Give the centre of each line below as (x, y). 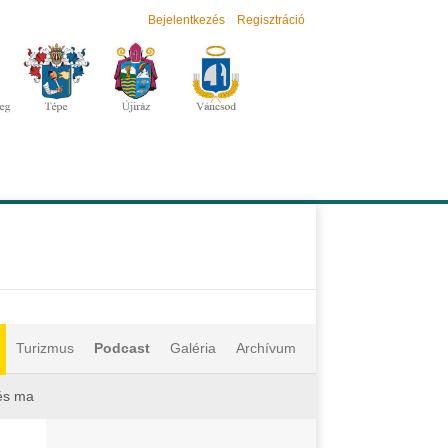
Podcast (122, 348)
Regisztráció (271, 20)
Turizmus (45, 348)
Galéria (193, 348)
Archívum (266, 348)
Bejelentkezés (186, 20)
